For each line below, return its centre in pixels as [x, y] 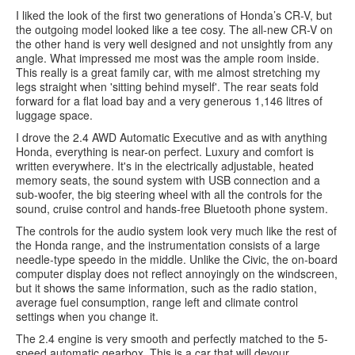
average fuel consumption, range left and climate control [157, 302]
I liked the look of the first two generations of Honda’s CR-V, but [174, 15]
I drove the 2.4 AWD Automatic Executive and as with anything [172, 137]
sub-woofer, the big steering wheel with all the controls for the [169, 194]
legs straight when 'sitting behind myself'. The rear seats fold [167, 86]
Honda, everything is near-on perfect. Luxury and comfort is [165, 151]
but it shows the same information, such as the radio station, [166, 288]
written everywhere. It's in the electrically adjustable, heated [165, 166]
